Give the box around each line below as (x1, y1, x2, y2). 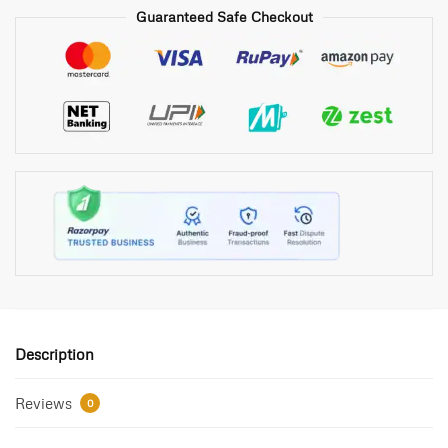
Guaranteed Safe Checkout (135, 8, 313, 25)
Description (15, 344, 94, 363)
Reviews (15, 393, 76, 412)
